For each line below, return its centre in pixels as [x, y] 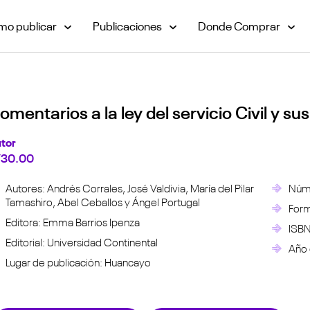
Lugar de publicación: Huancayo [78, 262]
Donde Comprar [239, 26]
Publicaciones [127, 26]
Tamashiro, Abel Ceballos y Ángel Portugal [102, 201]
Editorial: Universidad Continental [81, 241]
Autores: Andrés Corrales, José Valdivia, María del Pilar [129, 188]
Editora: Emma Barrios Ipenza [72, 221]
